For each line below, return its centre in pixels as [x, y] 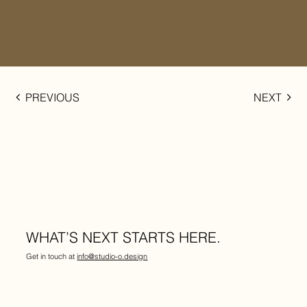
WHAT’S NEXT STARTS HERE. [124, 237]
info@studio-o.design [112, 257]
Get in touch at [52, 257]
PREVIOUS [53, 97]
